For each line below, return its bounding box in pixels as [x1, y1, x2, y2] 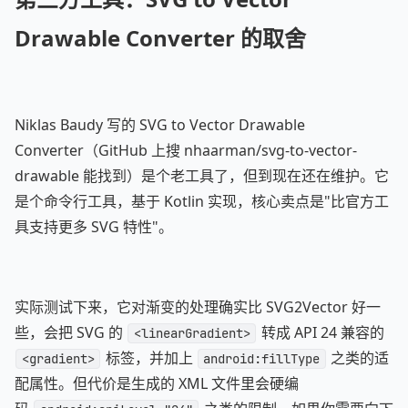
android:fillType [203, 351, 321, 367]
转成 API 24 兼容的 [257, 322, 384, 342]
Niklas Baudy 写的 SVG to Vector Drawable [15, 115, 305, 135]
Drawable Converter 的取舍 [15, 23, 306, 53]
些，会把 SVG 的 [15, 322, 127, 342]
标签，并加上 [101, 348, 197, 368]
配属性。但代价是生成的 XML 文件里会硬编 [15, 373, 299, 393]
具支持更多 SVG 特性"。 [15, 217, 173, 237]
